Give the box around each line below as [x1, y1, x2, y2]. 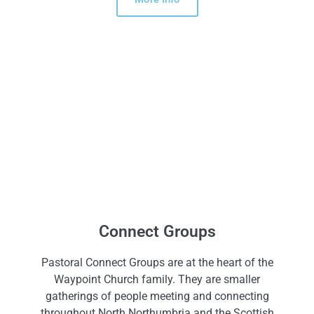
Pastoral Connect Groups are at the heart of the [41, 256, 273, 270]
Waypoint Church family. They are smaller [54, 273, 260, 287]
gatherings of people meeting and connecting [45, 289, 269, 303]
